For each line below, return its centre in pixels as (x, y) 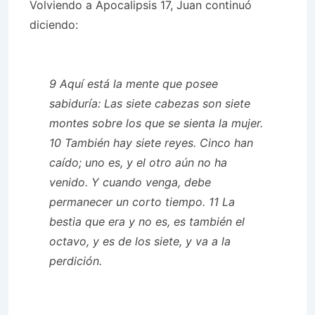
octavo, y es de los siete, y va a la (140, 241)
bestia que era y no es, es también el (147, 221)
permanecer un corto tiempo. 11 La (142, 202)
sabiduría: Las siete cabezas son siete (150, 103)
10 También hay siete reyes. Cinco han (151, 143)
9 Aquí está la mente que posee (134, 84)
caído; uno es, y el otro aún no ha (138, 162)
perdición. (76, 261)
